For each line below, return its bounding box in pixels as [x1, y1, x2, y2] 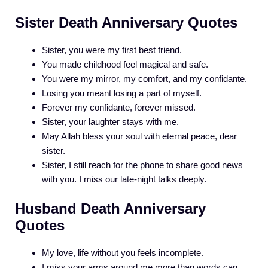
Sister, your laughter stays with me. [42, 117, 179, 127]
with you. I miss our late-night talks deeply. [42, 174, 206, 185]
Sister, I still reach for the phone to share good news [42, 160, 243, 170]
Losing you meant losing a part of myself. [42, 88, 202, 99]
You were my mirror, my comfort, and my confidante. [42, 74, 247, 84]
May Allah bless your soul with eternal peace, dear [42, 131, 237, 142]
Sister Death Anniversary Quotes [15, 14, 237, 31]
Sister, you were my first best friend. [42, 45, 182, 56]
